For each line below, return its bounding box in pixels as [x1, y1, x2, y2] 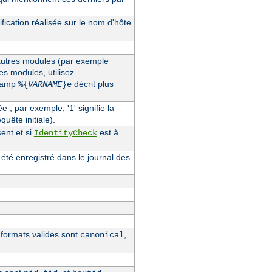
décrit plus [71, 78, 114, 89]
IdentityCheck [33, 127, 97, 138]
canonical [80, 229, 124, 240]
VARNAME [27, 79, 62, 89]
